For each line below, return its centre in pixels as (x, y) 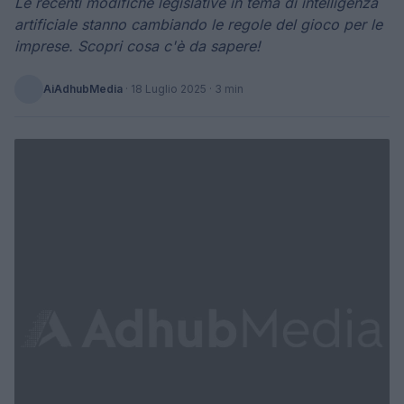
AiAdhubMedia (83, 89)
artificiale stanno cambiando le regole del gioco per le (198, 24)
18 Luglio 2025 (169, 89)
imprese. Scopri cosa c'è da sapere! (138, 46)
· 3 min (225, 89)
